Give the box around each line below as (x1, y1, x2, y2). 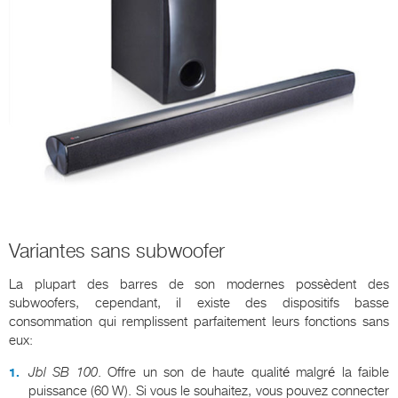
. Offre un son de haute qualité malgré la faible (97, 364, 390, 381)
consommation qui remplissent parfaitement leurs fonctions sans (9, 314, 389, 330)
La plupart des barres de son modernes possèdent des (9, 276, 389, 293)
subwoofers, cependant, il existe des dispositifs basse (9, 295, 389, 312)
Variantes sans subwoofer (9, 240, 225, 263)
